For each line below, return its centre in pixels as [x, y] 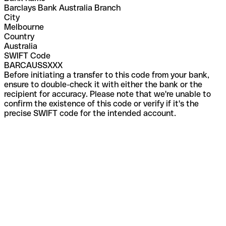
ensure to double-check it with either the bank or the [103, 84]
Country [19, 36]
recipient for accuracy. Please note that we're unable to [107, 94]
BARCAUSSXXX [33, 65]
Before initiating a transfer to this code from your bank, [107, 75]
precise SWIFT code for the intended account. [90, 113]
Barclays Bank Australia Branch [62, 8]
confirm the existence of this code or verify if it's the [101, 103]
